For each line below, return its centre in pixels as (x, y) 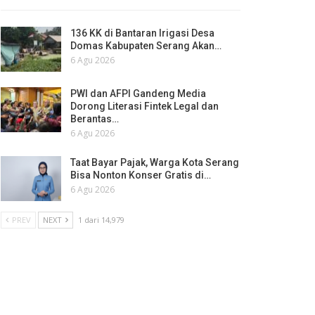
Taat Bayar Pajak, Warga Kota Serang (154, 162)
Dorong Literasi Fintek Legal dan (144, 106)
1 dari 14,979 (101, 219)
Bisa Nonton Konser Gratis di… (140, 175)
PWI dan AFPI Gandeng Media (138, 93)
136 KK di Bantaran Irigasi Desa (142, 33)
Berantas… (94, 118)
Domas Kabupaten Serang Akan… (146, 46)
